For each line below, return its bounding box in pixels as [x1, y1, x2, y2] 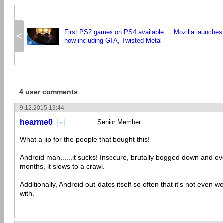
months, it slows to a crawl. [20, 162, 105, 171]
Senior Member [97, 118, 141, 126]
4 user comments [19, 88, 78, 96]
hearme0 [20, 118, 53, 127]
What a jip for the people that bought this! [20, 135, 150, 144]
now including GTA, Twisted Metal [64, 37, 162, 45]
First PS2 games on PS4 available [64, 28, 164, 36]
